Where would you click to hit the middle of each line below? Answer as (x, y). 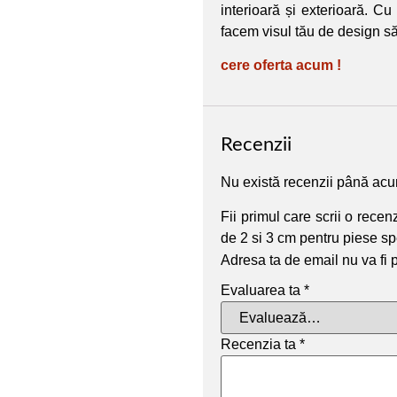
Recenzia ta (260, 345)
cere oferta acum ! (281, 65)
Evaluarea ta (262, 291)
